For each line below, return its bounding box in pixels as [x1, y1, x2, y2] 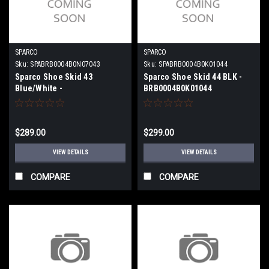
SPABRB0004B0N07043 [30, 59, 100, 68]
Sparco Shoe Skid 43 [15, 71, 92, 82]
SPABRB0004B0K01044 [159, 59, 228, 68]
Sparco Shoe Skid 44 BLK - [144, 71, 243, 82]
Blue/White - [15, 83, 62, 93]
